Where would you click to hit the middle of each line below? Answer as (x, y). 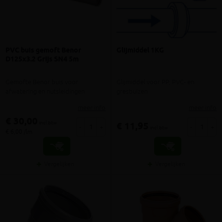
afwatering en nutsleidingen (45, 92)
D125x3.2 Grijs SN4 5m (42, 59)
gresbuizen (132, 92)
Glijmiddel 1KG (140, 50)
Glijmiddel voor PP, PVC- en (155, 82)
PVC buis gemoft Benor (43, 50)
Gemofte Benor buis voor (42, 82)
